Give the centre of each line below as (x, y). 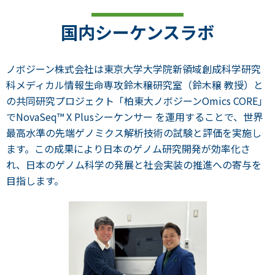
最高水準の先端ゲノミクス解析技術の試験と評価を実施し (134, 133)
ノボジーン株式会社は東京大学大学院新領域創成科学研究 (134, 69)
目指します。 (35, 181)
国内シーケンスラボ (137, 32)
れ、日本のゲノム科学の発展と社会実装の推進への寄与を (134, 165)
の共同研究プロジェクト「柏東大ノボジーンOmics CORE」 (137, 101)
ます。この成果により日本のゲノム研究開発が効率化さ (128, 149)
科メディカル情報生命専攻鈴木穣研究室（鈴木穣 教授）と (135, 85)
